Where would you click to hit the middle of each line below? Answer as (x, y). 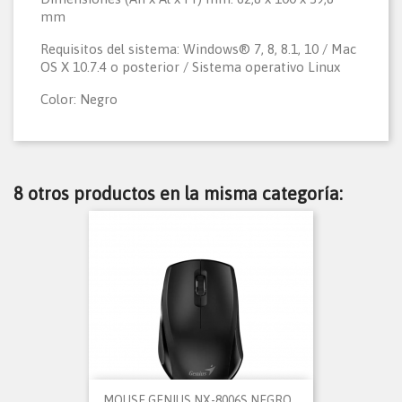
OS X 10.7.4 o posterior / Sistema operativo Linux (190, 67)
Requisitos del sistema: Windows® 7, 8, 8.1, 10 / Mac (198, 49)
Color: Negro (79, 100)
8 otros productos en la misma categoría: (178, 194)
